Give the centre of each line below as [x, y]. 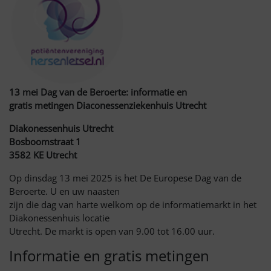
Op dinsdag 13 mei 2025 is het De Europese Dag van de [125, 178]
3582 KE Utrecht [43, 155]
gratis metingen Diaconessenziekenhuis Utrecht [108, 106]
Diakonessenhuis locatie [59, 218]
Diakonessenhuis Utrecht [61, 129]
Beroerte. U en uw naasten [64, 191]
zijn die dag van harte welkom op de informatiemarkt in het [133, 205]
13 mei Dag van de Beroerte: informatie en [98, 92]
